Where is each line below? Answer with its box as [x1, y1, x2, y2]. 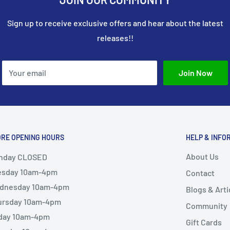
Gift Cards [186, 217, 222, 227]
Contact [186, 168, 215, 178]
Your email [9, 68, 46, 78]
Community [186, 201, 227, 211]
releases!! [97, 33, 133, 43]
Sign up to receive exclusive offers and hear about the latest [7, 18, 223, 28]
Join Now [179, 68, 213, 78]
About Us [186, 151, 219, 162]
